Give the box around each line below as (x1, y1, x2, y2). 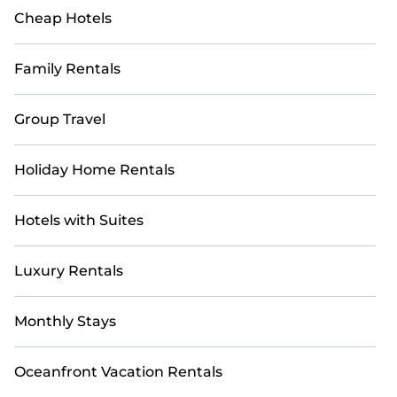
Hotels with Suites (14, 212, 144, 229)
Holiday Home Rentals (14, 161, 175, 178)
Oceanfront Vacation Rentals (14, 363, 222, 380)
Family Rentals (14, 60, 121, 77)
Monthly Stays (14, 313, 116, 330)
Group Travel (14, 111, 105, 128)
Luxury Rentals (14, 262, 123, 279)
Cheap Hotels (14, 10, 112, 27)
